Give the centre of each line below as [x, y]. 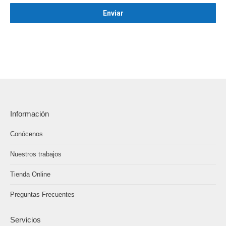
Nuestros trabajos [36, 154]
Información [30, 114]
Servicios [25, 220]
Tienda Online [30, 175]
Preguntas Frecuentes [42, 195]
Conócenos [26, 134]
